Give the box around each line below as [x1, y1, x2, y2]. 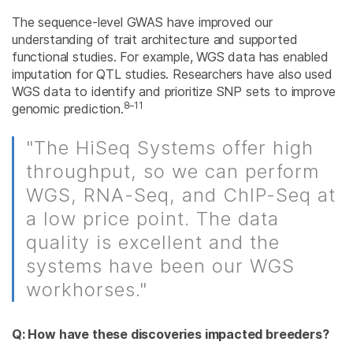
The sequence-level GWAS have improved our [12, 14, 273, 31]
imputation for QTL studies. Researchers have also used [12, 66, 333, 83]
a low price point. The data [26, 207, 279, 231]
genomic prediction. [12, 101, 124, 117]
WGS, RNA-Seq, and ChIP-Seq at [26, 184, 336, 207]
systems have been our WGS [26, 255, 295, 278]
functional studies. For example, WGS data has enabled [12, 49, 329, 65]
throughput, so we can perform [26, 160, 319, 184]
